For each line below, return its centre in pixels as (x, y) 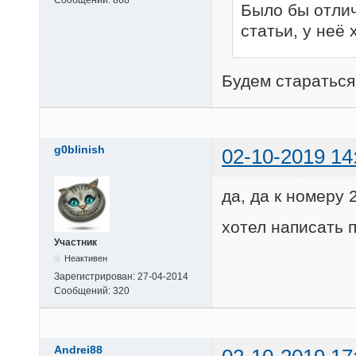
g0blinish (79, 149)
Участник (75, 242)
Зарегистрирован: (96, 276)
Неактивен (86, 258)
